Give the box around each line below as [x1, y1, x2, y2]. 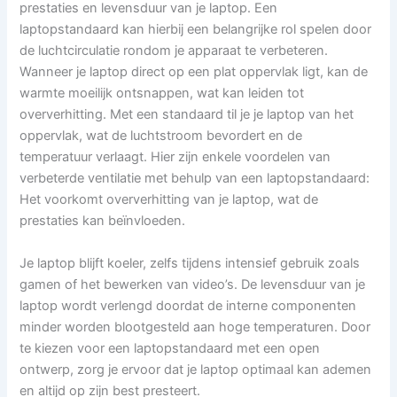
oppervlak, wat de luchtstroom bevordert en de [19, 128, 303, 144]
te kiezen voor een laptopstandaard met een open [19, 339, 321, 356]
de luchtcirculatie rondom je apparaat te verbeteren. [19, 43, 329, 59]
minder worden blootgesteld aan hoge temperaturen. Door [19, 318, 371, 335]
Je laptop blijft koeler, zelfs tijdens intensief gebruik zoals [19, 254, 361, 271]
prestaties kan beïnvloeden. [19, 213, 186, 230]
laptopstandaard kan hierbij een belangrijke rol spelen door [19, 21, 372, 38]
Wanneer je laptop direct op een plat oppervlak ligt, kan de [19, 64, 369, 81]
